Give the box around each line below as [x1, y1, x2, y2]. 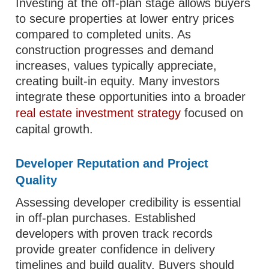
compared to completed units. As [16, 28, 192, 41]
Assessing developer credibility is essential [16, 196, 241, 209]
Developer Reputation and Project [16, 157, 209, 170]
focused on [181, 106, 244, 119]
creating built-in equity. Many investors [16, 74, 220, 88]
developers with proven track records [16, 227, 213, 240]
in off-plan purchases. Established [16, 211, 196, 225]
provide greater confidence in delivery [16, 243, 216, 256]
